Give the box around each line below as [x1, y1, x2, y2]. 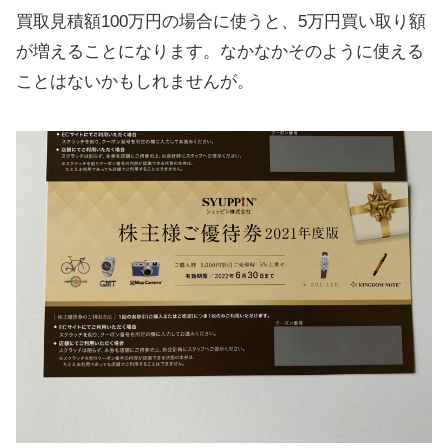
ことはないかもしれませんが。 [16, 71, 254, 91]
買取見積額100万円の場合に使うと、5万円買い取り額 [16, 11, 426, 31]
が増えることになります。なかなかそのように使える [16, 41, 424, 61]
